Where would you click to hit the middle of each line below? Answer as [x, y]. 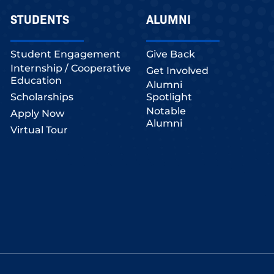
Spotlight [169, 97]
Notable [166, 111]
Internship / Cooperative [71, 68]
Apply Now [37, 114]
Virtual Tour [39, 130]
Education [36, 81]
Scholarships [42, 97]
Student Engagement [65, 54]
